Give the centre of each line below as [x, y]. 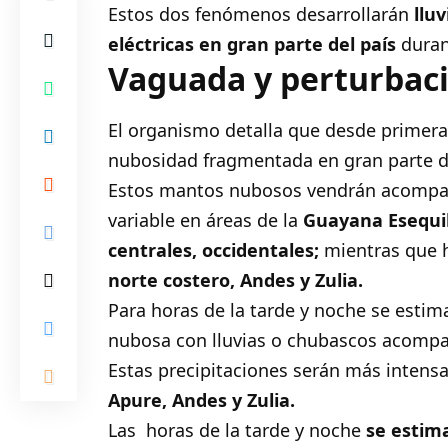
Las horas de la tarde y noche [237, 430]
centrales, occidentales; [216, 250]
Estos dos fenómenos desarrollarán [259, 14]
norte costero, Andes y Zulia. [236, 280]
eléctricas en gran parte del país [252, 44]
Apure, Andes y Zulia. [202, 400]
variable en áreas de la [206, 220]
